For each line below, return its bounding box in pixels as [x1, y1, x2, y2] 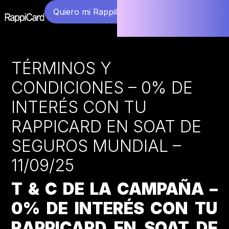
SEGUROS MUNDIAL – [11, 135, 181, 156]
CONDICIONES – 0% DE [11, 77, 193, 98]
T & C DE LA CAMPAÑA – [11, 178, 218, 199]
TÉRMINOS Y [11, 58, 112, 78]
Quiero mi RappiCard [53, 7, 134, 17]
